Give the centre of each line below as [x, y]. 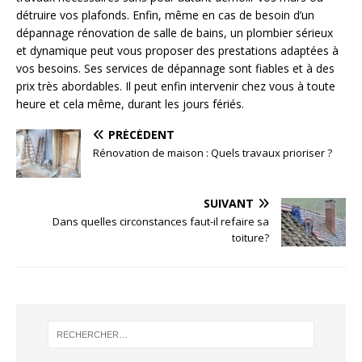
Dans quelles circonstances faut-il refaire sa [161, 222]
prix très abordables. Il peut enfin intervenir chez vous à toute [176, 86]
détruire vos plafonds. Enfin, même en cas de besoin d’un [165, 15]
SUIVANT [229, 204]
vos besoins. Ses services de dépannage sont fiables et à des [175, 69]
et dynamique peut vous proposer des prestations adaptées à [177, 51]
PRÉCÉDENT [141, 135]
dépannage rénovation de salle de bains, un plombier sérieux [175, 33]
